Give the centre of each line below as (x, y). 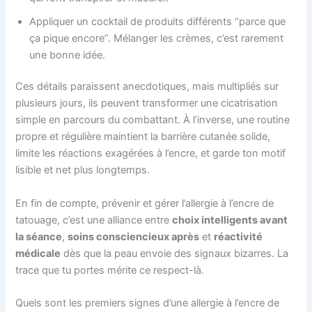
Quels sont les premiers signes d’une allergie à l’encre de (148, 303)
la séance (39, 236)
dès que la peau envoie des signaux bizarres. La (175, 253)
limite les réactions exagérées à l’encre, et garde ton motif (151, 154)
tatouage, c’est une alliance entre (94, 220)
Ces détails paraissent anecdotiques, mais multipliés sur (147, 87)
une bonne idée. (68, 55)
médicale (38, 253)
